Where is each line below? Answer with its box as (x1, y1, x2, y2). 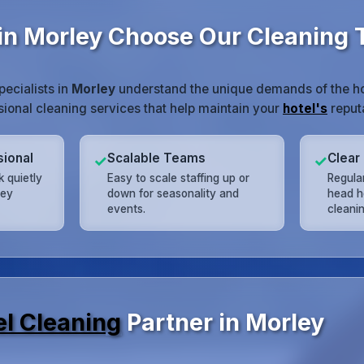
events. (107, 201, 146, 215)
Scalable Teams (107, 149, 206, 166)
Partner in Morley (121, 307, 324, 336)
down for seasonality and (107, 186, 240, 200)
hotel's (283, 101, 327, 117)
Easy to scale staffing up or (107, 171, 250, 184)
